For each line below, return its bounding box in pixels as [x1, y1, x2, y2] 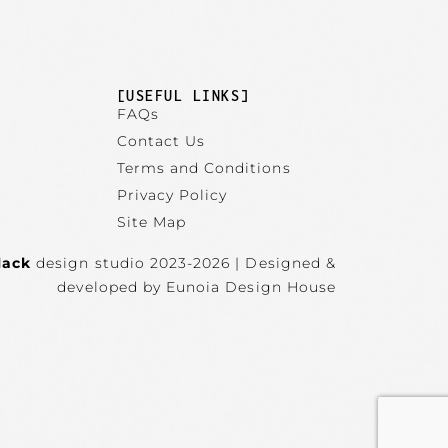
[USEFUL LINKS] [116, 86, 250, 104]
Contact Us [116, 131, 206, 150]
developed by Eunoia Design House [57, 277, 336, 296]
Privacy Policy [116, 185, 228, 204]
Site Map [116, 212, 186, 231]
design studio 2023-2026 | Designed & [31, 253, 336, 272]
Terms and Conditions [116, 158, 291, 177]
